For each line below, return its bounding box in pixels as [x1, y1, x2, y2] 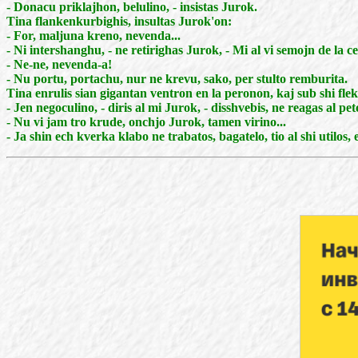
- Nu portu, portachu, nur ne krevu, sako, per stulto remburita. [6, 72, 348, 86]
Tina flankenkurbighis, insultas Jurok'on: [6, 14, 232, 28]
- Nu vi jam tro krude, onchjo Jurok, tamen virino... [6, 115, 286, 129]
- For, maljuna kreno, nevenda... [6, 29, 181, 42]
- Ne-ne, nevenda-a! [6, 58, 112, 71]
